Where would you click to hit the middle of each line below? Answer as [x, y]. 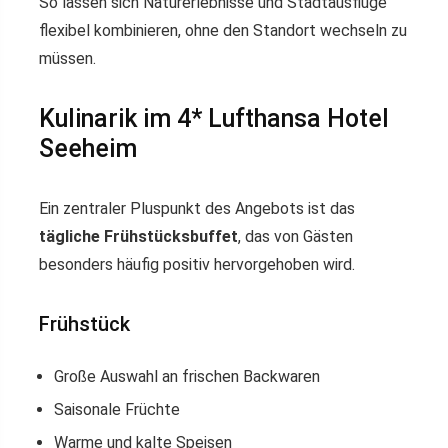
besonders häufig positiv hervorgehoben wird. [197, 265]
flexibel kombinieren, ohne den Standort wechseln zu [223, 31]
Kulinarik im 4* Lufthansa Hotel [214, 119]
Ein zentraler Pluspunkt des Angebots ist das [197, 209]
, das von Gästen [295, 237]
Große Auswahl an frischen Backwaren [187, 377]
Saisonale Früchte [117, 410]
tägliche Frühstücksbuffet [138, 237]
